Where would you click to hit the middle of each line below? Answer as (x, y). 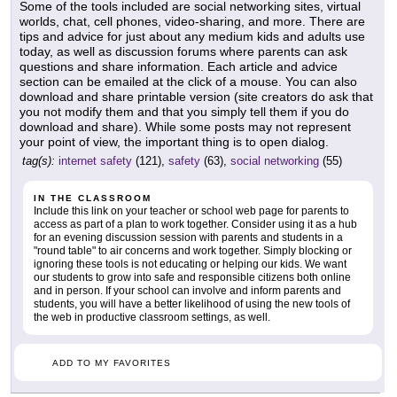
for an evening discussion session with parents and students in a (188, 238)
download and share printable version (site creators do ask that (196, 97)
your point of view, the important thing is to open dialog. (174, 142)
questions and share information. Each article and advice (179, 67)
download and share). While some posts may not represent (185, 127)
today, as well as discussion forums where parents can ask (183, 52)
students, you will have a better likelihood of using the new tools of (192, 304)
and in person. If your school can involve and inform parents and (187, 291)
